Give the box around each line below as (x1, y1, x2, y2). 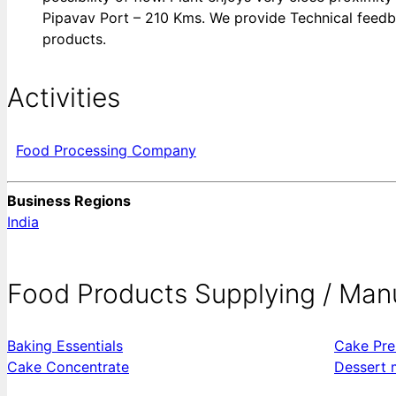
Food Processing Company (16, 141, 196, 159)
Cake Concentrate (7, 358, 129, 377)
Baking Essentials (7, 337, 123, 355)
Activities (7, 80, 120, 113)
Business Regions (7, 191, 131, 209)
